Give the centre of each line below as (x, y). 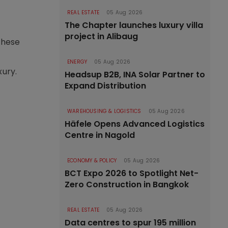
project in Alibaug (101, 36)
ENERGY (77, 62)
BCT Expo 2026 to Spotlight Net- (132, 173)
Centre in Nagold (100, 135)
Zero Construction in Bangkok (127, 184)
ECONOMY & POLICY (92, 161)
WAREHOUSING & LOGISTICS (104, 111)
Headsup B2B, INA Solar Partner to (135, 75)
